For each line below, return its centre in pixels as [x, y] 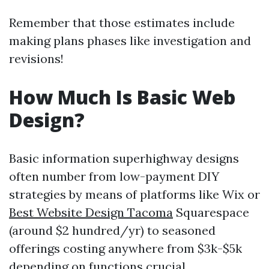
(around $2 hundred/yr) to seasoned [112, 230]
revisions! [36, 59]
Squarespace [211, 212]
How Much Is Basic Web [122, 97]
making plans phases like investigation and [130, 41]
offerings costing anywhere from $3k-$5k [125, 248]
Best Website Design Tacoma [91, 212]
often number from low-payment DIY [114, 176]
